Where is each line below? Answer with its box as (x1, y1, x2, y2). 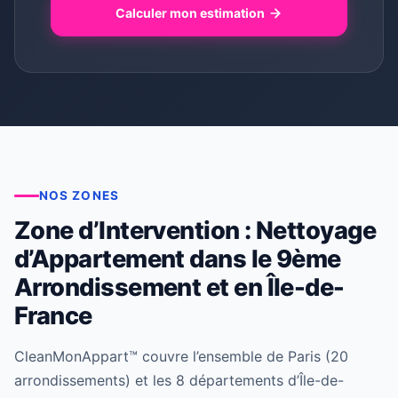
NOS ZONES (39, 188, 119, 203)
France (14, 301, 92, 331)
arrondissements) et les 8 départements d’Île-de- (14, 371, 344, 390)
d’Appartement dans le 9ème (14, 244, 341, 275)
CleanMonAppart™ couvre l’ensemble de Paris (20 (14, 347, 348, 366)
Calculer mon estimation (115, 5, 265, 21)
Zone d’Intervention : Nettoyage (14, 216, 377, 246)
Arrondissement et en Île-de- (14, 273, 345, 303)
